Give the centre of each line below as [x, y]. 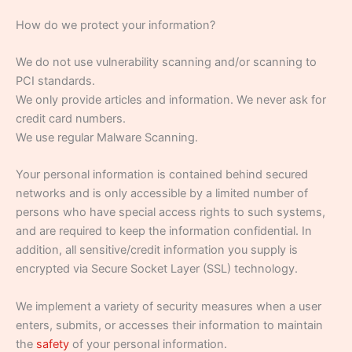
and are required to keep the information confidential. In [164, 231]
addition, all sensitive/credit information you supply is [157, 250]
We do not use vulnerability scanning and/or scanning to [166, 62]
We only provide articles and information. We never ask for [171, 99]
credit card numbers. [71, 118]
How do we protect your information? [115, 25]
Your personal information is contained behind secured [162, 175]
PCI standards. [55, 81]
